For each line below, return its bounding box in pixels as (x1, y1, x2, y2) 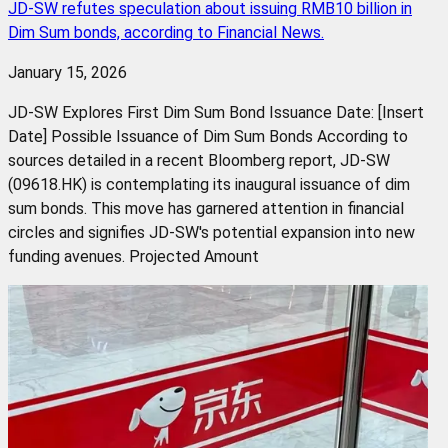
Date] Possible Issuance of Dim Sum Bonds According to (8, 126, 408, 146)
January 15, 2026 (8, 62, 127, 82)
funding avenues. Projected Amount (8, 246, 259, 266)
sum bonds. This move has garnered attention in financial (8, 198, 404, 218)
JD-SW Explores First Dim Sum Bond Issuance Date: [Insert (8, 102, 424, 122)
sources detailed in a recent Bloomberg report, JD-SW (8, 150, 390, 170)
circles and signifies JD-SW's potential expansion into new (8, 222, 415, 242)
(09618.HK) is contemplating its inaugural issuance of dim (8, 174, 410, 194)
